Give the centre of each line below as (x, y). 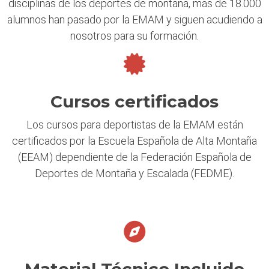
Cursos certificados (134, 102)
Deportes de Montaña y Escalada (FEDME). (134, 174)
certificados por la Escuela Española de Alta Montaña (134, 141)
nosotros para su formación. (134, 36)
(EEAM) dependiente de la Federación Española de (134, 157)
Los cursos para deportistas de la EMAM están (134, 125)
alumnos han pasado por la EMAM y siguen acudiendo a (134, 20)
